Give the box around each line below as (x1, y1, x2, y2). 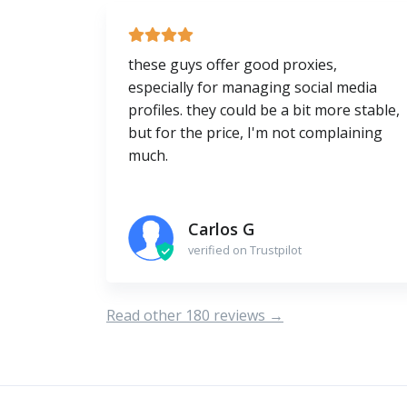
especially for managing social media (128, 77, 377, 98)
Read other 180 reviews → (106, 305, 283, 326)
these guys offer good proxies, (128, 55, 337, 75)
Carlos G (188, 217, 254, 240)
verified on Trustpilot (188, 241, 302, 258)
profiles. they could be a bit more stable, (128, 100, 400, 121)
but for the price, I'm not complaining (128, 123, 382, 144)
